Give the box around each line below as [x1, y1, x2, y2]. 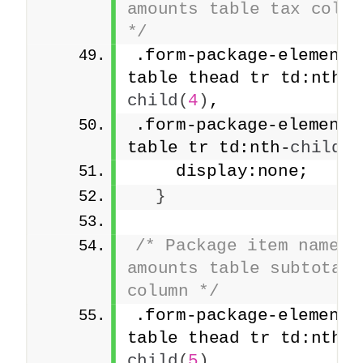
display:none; [135, 161, 309, 181]
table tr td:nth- [126, 138, 291, 158]
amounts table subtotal [126, 259, 352, 280]
